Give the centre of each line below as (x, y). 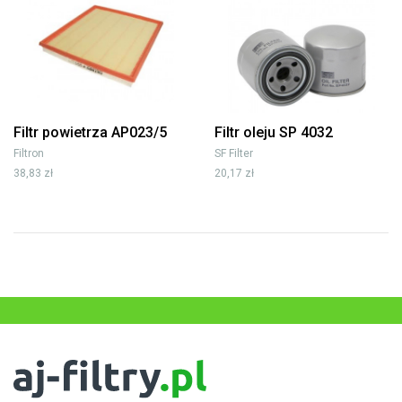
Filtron (29, 153)
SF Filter (234, 153)
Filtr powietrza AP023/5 (90, 132)
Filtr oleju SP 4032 (274, 132)
